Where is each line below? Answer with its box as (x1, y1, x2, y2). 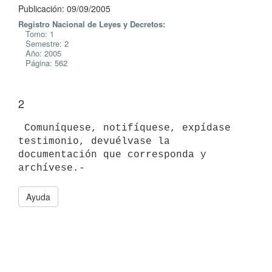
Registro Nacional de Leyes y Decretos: (18, 18, 165, 30)
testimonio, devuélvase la (18, 135, 170, 147)
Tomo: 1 (18, 28, 54, 39)
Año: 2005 (18, 47, 61, 59)
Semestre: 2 (18, 38, 69, 49)
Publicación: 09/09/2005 (18, 2, 110, 15)
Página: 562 (18, 57, 67, 69)
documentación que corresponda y (18, 149, 206, 160)
